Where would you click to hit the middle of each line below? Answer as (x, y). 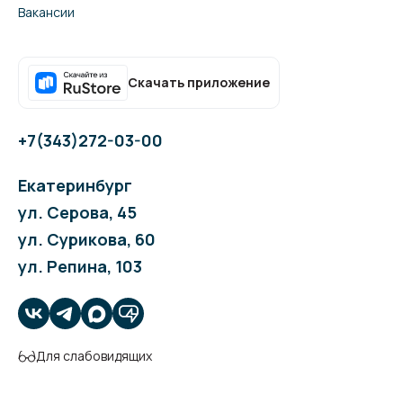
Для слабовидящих (94, 356)
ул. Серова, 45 (77, 213)
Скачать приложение (199, 83)
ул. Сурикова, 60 (87, 240)
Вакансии (46, 13)
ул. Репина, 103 (80, 267)
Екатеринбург (75, 186)
